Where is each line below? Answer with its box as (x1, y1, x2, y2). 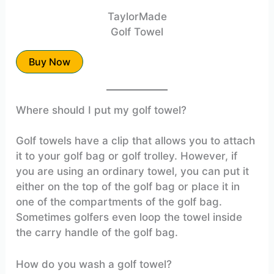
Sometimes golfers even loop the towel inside (16, 211, 243, 224)
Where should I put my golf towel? (16, 103, 187, 116)
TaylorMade (107, 10, 167, 23)
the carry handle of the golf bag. (16, 226, 179, 239)
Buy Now (29, 56, 71, 68)
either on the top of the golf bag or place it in (16, 180, 240, 193)
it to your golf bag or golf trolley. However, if (16, 150, 238, 163)
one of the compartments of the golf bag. (16, 196, 223, 209)
